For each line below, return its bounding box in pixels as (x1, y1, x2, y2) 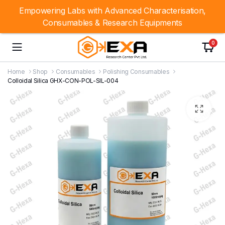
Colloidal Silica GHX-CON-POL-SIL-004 (8, 77, 119, 84)
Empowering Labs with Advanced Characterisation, (19, 6, 206, 16)
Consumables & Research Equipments (43, 18, 182, 28)
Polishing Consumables (103, 68, 170, 75)
